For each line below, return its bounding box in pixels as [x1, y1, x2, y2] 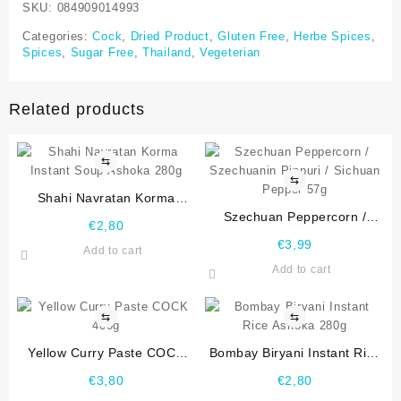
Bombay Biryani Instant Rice [209, 346, 381, 361]
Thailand [142, 46, 192, 60]
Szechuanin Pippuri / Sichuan [205, 227, 384, 243]
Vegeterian [200, 46, 261, 60]
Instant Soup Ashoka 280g [26, 209, 186, 224]
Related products [9, 100, 145, 119]
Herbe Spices [294, 30, 371, 44]
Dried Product [130, 30, 209, 44]
